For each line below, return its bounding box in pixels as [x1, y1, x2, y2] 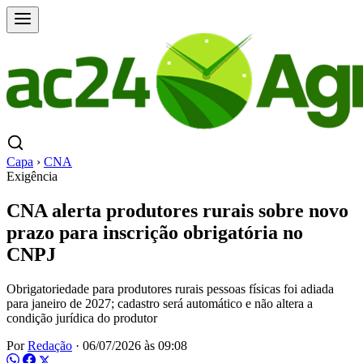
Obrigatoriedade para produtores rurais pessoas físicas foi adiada [6, 281, 334, 296]
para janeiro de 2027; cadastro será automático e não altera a [6, 296, 313, 310]
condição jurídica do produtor [6, 310, 157, 325]
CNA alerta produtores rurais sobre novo [6, 199, 348, 221]
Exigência [6, 169, 58, 183]
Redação [28, 338, 72, 352]
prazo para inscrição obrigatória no [6, 221, 303, 243]
